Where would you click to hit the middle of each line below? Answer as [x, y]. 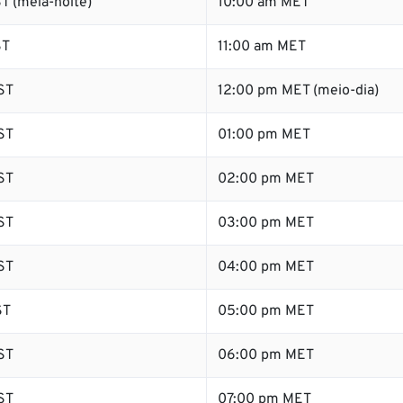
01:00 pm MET [264, 135]
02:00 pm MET [266, 179]
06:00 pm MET [266, 355]
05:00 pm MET [266, 311]
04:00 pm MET [266, 267]
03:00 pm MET [266, 223]
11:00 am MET [262, 47]
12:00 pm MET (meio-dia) [298, 91]
